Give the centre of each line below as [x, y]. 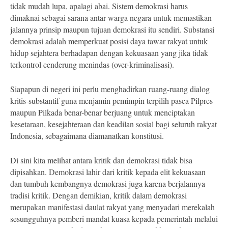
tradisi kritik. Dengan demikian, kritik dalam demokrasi [98, 195]
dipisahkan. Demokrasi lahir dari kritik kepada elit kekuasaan [108, 172]
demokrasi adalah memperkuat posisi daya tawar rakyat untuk [109, 41]
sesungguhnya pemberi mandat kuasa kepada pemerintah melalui [114, 219]
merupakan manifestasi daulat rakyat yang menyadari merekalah [112, 207]
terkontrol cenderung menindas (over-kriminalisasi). [92, 64]
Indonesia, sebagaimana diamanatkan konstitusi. [87, 136]
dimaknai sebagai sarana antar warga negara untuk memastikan [111, 18]
